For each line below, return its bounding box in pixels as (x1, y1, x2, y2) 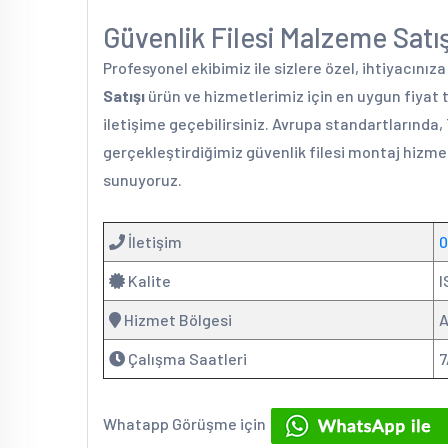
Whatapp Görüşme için (103, 414, 269, 434)
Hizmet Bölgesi (121, 310, 232, 329)
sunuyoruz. (103, 170, 182, 189)
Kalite (125, 271, 171, 290)
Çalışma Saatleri (125, 349, 247, 368)
